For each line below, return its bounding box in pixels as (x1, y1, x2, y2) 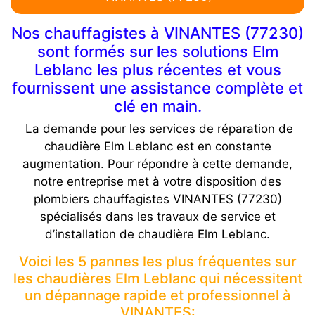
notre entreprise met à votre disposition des (34, 174, 281, 189)
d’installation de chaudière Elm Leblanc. (45, 227, 270, 242)
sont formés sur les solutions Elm (37, 42, 278, 61)
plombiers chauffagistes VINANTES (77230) (33, 192, 282, 207)
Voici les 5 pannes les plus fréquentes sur (18, 253, 297, 271)
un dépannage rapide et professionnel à (25, 287, 290, 304)
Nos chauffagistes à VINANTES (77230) (11, 24, 304, 43)
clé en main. (113, 97, 202, 116)
